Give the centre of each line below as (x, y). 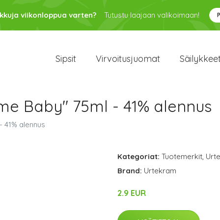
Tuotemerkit (182, 156)
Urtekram (160, 171)
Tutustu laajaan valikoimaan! (151, 15)
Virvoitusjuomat (128, 59)
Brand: (131, 171)
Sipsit (66, 59)
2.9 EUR (132, 193)
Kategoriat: (138, 156)
